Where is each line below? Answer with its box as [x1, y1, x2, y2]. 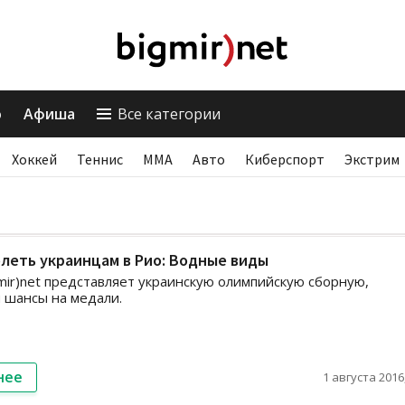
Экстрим [344, 150, 400, 168]
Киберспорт [245, 150, 325, 168]
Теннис [77, 150, 123, 168]
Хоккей [12, 150, 57, 168]
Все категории [118, 104, 221, 124]
